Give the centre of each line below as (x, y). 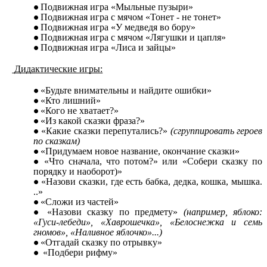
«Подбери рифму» (79, 252)
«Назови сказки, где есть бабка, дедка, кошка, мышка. (152, 181)
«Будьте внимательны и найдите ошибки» (126, 90)
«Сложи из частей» (80, 201)
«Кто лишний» (71, 100)
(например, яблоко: (223, 212)
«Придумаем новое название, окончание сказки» (140, 151)
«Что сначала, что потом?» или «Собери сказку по (153, 161)
